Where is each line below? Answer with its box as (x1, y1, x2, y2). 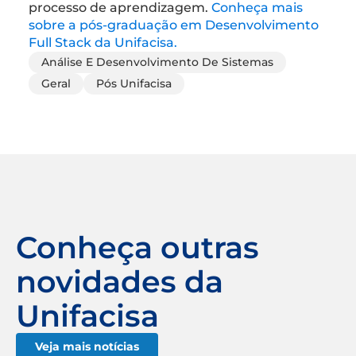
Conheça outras (16, 228, 259, 266)
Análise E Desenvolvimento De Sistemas (41, 54, 273, 69)
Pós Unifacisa (96, 75, 172, 91)
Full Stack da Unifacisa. (29, 34, 177, 50)
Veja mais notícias (35, 339, 139, 354)
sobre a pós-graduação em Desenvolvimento (29, 17, 319, 33)
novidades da (16, 262, 223, 300)
